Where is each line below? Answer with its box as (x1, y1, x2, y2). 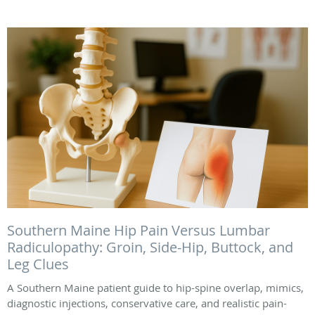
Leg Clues (7, 255, 69, 274)
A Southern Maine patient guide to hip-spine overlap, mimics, (7, 281, 304, 295)
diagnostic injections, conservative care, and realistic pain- (7, 296, 287, 311)
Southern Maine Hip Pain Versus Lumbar (7, 221, 270, 240)
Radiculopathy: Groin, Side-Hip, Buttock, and (7, 238, 293, 257)
